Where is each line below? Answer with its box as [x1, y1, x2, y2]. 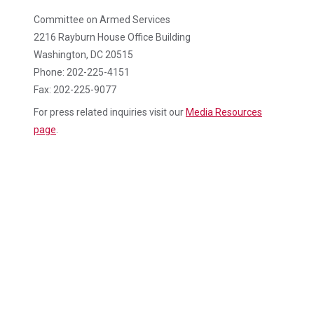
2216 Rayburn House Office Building [34, 32, 191, 43]
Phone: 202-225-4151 [34, 67, 130, 78]
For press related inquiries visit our [34, 107, 186, 118]
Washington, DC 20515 [34, 49, 133, 60]
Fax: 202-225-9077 [34, 84, 116, 95]
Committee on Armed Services [34, 14, 170, 25]
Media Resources [186, 107, 262, 118]
